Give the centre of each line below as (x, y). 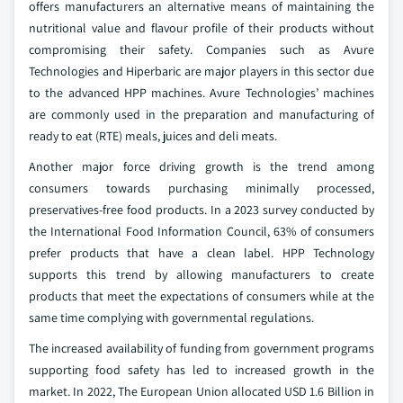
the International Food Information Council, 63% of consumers (201, 231)
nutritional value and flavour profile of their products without (201, 28)
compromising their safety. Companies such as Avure (201, 49)
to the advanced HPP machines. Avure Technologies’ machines (201, 93)
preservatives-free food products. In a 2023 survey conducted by (201, 210)
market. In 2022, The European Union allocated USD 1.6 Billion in (201, 391)
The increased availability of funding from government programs (201, 348)
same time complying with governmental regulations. (171, 318)
